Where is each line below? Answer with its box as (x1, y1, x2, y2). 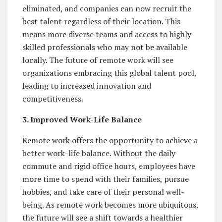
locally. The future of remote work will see (22, 55, 173, 66)
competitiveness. (22, 93, 83, 105)
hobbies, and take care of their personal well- (22, 186, 184, 198)
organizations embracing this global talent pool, (22, 67, 196, 79)
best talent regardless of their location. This (22, 16, 180, 27)
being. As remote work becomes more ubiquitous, (22, 199, 198, 211)
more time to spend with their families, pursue (22, 173, 189, 185)
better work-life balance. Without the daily (22, 148, 175, 159)
